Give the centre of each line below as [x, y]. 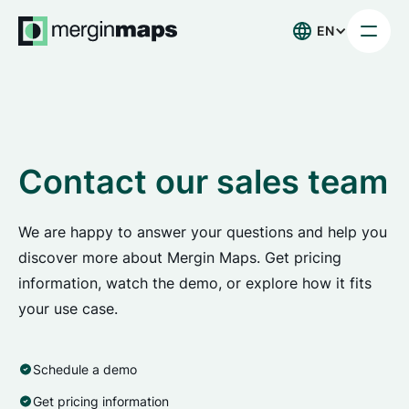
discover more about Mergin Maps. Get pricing [180, 257]
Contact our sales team [203, 182]
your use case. [68, 309]
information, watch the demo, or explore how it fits [195, 283]
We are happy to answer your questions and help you [203, 232]
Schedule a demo [85, 369]
